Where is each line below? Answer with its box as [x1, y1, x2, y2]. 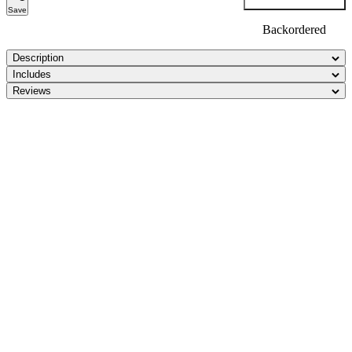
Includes [13, 68, 51, 80]
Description [13, 52, 64, 64]
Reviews [13, 85, 51, 97]
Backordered [262, 23, 327, 36]
